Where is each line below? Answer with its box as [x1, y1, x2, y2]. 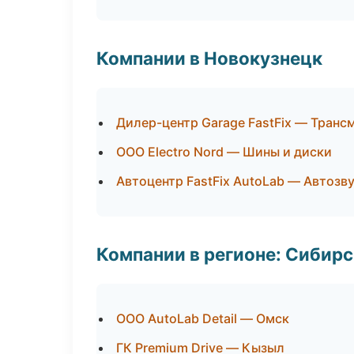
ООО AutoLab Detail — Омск [116, 311, 289, 326]
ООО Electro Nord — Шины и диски [116, 144, 332, 160]
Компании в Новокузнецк [96, 47, 322, 69]
